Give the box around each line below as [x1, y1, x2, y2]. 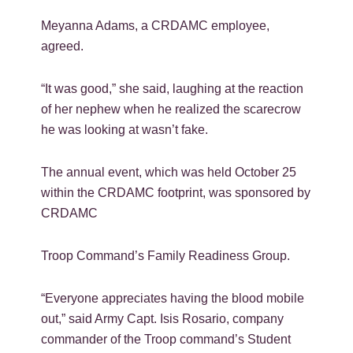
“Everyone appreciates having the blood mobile [41, 291, 305, 305]
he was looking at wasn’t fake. [41, 122, 209, 136]
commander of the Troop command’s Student [41, 332, 292, 346]
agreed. [41, 39, 84, 53]
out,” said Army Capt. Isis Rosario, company [41, 311, 284, 325]
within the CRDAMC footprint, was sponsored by [41, 185, 311, 199]
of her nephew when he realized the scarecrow [41, 102, 302, 116]
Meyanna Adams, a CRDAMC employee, [41, 18, 270, 32]
